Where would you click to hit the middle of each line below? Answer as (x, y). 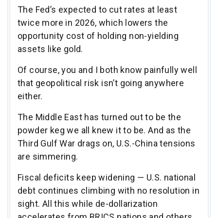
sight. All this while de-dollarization (88, 203)
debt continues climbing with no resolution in (109, 190)
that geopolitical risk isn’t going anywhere (101, 83)
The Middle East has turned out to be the (99, 117)
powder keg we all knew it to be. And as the (104, 130)
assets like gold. (50, 49)
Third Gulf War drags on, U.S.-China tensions (107, 143)
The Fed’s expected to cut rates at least (97, 9)
